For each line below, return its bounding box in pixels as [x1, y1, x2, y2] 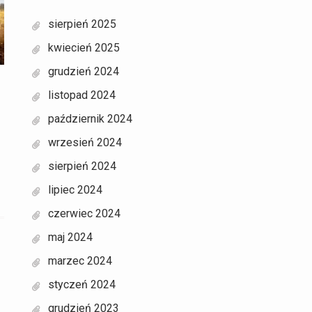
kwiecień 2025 [48, 40, 120, 54]
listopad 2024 [48, 88, 116, 102]
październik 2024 [48, 111, 132, 125]
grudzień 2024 [48, 64, 119, 78]
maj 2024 [48, 230, 93, 244]
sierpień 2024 [48, 159, 116, 173]
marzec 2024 [48, 253, 112, 267]
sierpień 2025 [48, 17, 116, 31]
